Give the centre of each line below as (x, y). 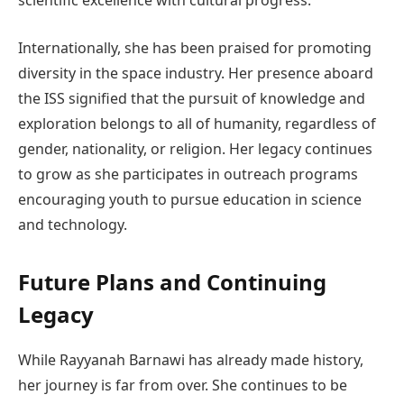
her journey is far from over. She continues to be (183, 385)
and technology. (73, 224)
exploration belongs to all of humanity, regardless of (197, 123)
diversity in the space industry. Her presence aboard (196, 73)
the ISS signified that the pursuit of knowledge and (192, 98)
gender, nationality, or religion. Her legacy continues (195, 148)
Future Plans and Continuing (172, 281)
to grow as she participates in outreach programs (188, 174)
